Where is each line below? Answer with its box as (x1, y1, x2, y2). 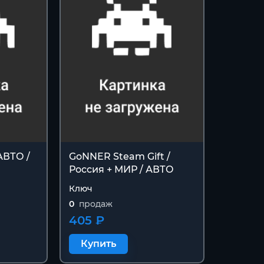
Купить (80, 238, 116, 250)
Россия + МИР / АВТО (68, 164, 174, 176)
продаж (78, 199, 113, 210)
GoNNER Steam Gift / (68, 151, 170, 163)
